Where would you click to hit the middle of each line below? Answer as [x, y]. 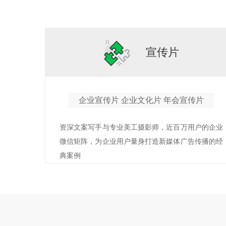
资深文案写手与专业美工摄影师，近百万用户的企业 [141, 127]
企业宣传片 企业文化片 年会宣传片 [141, 100]
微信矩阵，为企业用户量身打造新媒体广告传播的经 [141, 142]
